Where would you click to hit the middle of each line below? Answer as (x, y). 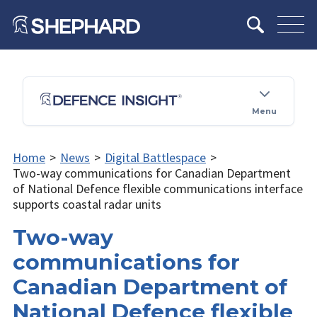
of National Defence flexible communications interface (158, 188)
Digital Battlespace (155, 157)
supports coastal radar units (87, 204)
